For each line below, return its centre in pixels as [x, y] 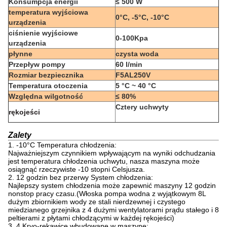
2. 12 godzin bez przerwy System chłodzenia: [81, 178]
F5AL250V [133, 75]
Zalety [20, 135]
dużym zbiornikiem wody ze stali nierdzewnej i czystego [97, 202]
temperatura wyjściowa [48, 12]
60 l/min [129, 65]
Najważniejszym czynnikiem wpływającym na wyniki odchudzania [112, 153]
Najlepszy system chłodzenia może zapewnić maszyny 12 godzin [112, 186]
